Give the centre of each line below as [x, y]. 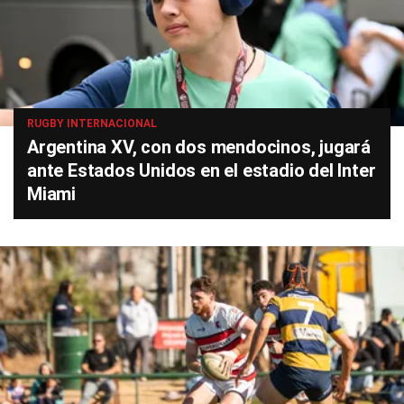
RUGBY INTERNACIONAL [92, 123]
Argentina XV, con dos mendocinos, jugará [199, 147]
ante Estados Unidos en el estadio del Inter [202, 170]
